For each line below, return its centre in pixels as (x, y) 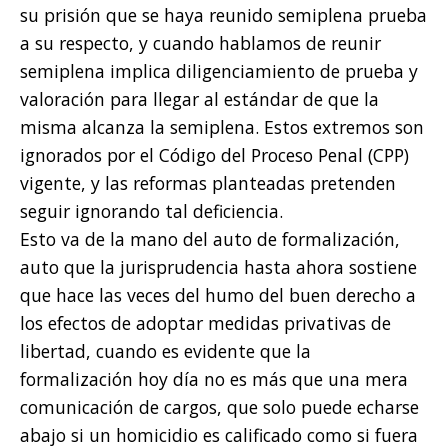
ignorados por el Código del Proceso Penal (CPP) (214, 155)
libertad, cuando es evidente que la (165, 351)
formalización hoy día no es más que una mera (214, 379)
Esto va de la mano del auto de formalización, (210, 239)
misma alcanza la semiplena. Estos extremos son (222, 127)
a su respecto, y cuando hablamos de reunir (200, 43)
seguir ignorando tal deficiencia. (151, 211)
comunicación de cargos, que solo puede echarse (219, 407)
